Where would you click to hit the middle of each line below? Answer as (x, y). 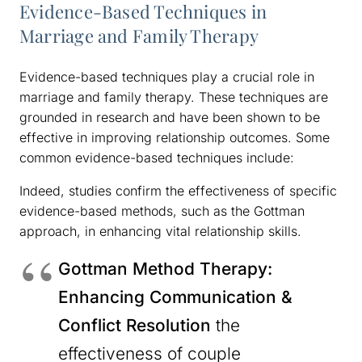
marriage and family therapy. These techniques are (174, 97)
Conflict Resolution (135, 325)
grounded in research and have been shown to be (170, 117)
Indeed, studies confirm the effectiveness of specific (178, 190)
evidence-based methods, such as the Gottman (162, 210)
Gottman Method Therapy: (165, 268)
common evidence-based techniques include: (157, 157)
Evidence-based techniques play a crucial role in (167, 76)
